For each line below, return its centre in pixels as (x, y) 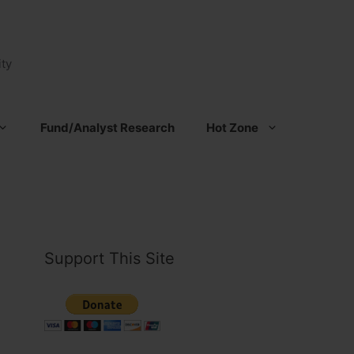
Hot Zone (232, 128)
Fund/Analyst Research (107, 128)
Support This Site (109, 258)
